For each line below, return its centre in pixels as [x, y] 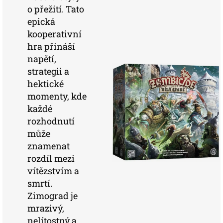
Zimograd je [53, 196]
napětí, [42, 59]
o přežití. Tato [56, 9]
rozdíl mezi [51, 158]
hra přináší [51, 46]
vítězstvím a [53, 171]
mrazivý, [46, 208]
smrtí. [40, 183]
